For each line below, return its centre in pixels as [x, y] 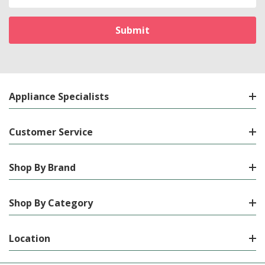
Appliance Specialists [59, 96]
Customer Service [51, 132]
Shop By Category [51, 203]
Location [30, 238]
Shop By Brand [42, 167]
